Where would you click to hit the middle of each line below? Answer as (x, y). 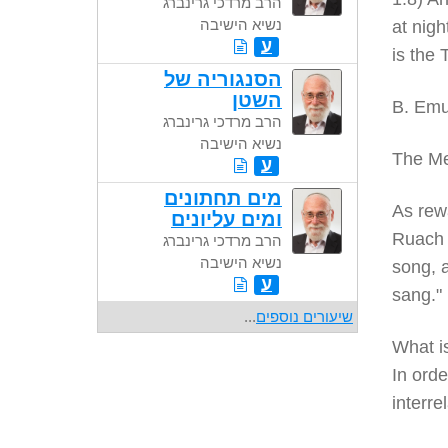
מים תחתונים (223, 198)
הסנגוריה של (223, 79)
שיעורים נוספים (304, 316)
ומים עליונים (226, 219)
